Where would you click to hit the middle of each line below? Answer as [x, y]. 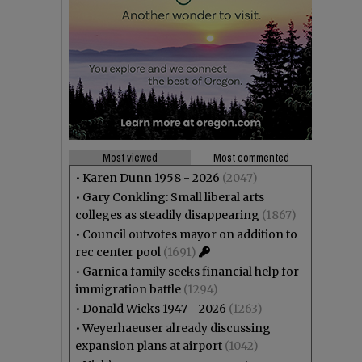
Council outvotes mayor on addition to [190, 234]
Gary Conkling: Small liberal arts [173, 197]
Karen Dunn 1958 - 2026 [151, 178]
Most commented [251, 158]
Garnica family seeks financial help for [191, 271]
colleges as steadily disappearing [167, 215]
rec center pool [118, 252]
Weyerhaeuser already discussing [177, 328]
